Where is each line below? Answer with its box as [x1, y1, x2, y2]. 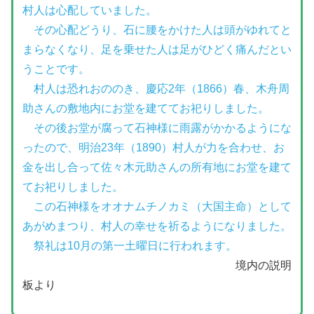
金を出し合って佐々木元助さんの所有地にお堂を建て [22, 161, 292, 173]
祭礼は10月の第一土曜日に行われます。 [22, 239, 237, 252]
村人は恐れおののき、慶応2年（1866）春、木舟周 [22, 82, 289, 95]
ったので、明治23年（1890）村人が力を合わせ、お [22, 141, 285, 153]
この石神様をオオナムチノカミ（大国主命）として [22, 200, 292, 212]
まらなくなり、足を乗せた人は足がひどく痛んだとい [22, 43, 292, 55]
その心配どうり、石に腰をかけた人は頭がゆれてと [22, 23, 292, 36]
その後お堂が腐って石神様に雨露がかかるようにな [22, 121, 292, 134]
